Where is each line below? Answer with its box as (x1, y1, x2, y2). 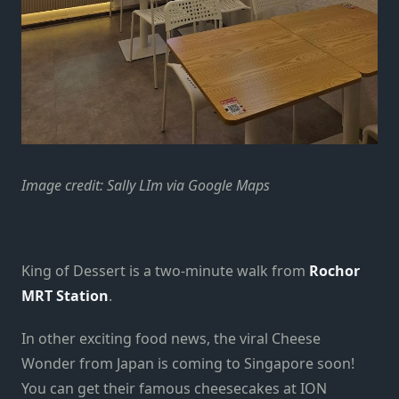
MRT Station (21, 285, 109, 305)
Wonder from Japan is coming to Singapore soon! (21, 353, 354, 373)
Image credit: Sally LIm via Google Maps (21, 175, 273, 195)
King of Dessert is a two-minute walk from (21, 260, 309, 281)
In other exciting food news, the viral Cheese (21, 328, 321, 348)
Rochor (309, 260, 360, 281)
